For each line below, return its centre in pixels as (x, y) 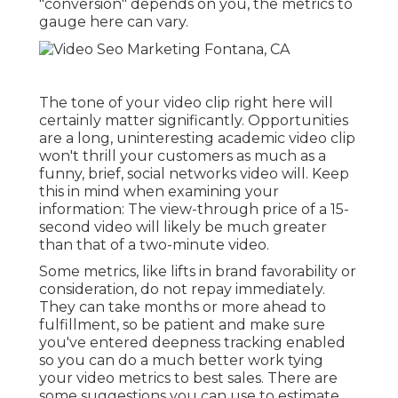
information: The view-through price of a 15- (194, 209)
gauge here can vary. (114, 22)
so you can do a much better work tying (181, 360)
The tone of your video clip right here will (186, 102)
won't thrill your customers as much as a (183, 155)
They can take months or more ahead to (183, 306)
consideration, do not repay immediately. (182, 289)
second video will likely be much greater (183, 227)
